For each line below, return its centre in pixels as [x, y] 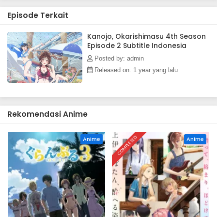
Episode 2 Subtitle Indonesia [137, 46]
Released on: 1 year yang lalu [135, 70]
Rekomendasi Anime [47, 114]
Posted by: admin [118, 58]
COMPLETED [127, 145]
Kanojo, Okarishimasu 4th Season [147, 36]
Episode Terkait [38, 15]
